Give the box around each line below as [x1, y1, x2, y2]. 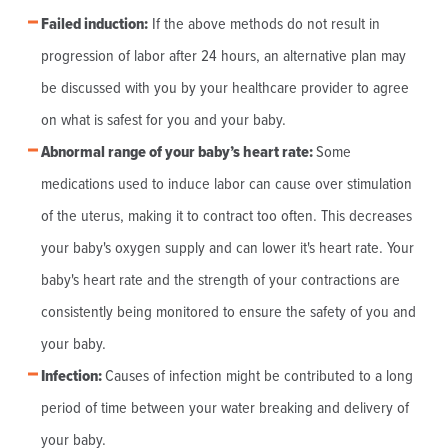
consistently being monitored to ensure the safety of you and [40, 302, 416, 324]
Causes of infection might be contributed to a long [104, 366, 413, 388]
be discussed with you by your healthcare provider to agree [40, 78, 409, 100]
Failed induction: [40, 14, 148, 36]
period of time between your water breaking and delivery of [40, 398, 409, 420]
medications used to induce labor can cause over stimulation [40, 174, 412, 196]
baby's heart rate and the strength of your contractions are [40, 270, 400, 292]
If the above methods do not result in [147, 14, 380, 36]
